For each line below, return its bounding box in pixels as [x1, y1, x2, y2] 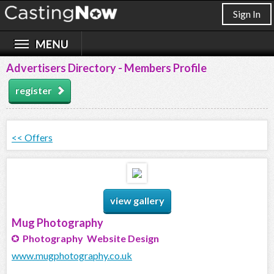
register [15, 84, 52, 97]
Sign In [233, 8, 261, 20]
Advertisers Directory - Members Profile [6, 61, 207, 75]
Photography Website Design [19, 232, 159, 245]
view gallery [109, 194, 165, 207]
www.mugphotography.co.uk [12, 250, 132, 262]
